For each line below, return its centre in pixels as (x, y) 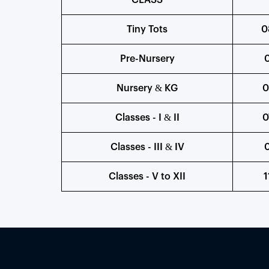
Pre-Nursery (147, 59)
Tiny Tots (147, 29)
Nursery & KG (147, 88)
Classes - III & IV (147, 147)
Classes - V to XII (147, 177)
